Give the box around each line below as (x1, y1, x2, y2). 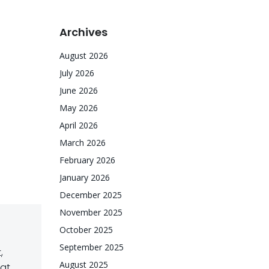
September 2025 (59, 241, 124, 253)
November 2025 (59, 207, 122, 218)
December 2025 (59, 189, 122, 201)
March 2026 (59, 137, 106, 148)
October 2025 (59, 224, 113, 235)
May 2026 (59, 102, 98, 113)
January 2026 (59, 172, 110, 183)
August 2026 (59, 50, 108, 61)
